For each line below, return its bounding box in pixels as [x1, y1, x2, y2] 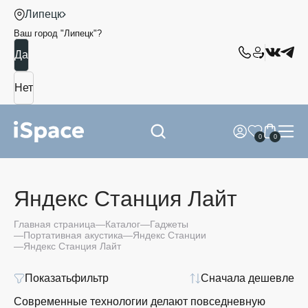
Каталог [105, 219, 140, 230]
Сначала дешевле [201, 272, 294, 284]
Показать [25, 272, 71, 284]
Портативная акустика [23, 230, 123, 241]
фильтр [71, 272, 109, 284]
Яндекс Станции [133, 230, 206, 241]
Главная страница [14, 219, 96, 230]
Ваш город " [14, 28, 64, 38]
